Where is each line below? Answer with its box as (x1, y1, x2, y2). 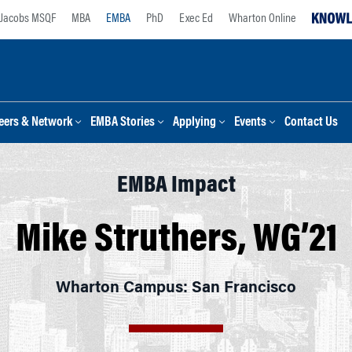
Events (234, 116, 266, 130)
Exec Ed (179, 13, 213, 25)
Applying (173, 116, 216, 130)
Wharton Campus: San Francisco (56, 280, 296, 296)
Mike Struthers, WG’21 (15, 222, 337, 261)
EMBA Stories (90, 116, 155, 130)
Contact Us (284, 116, 338, 130)
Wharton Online (229, 13, 296, 25)
